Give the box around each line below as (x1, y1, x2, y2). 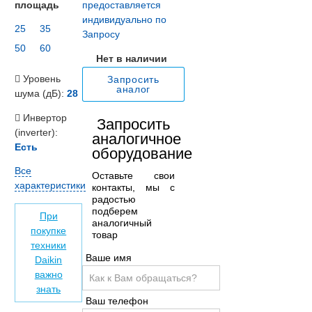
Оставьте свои (92, 169, 175, 181)
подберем (92, 205, 139, 217)
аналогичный (92, 217, 153, 228)
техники (31, 240, 67, 251)
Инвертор (20, 112, 67, 124)
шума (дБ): (15, 88, 67, 100)
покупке (31, 225, 67, 237)
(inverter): (15, 127, 58, 139)
